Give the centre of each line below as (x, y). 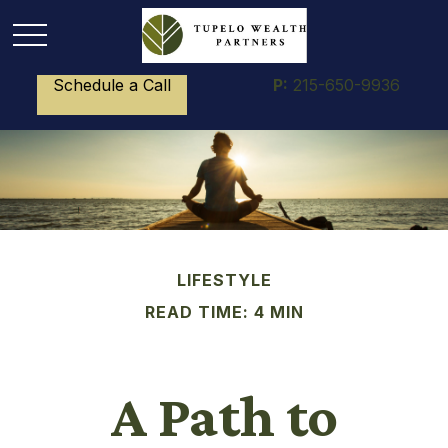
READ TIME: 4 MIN (224, 312)
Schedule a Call (112, 85)
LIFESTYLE (224, 280)
